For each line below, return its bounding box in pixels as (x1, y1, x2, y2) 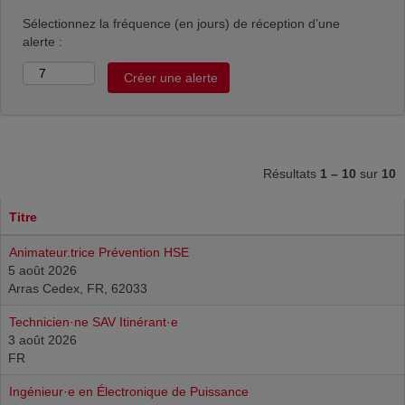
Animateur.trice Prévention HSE (9, 245, 189, 259)
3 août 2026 (8, 333, 77, 347)
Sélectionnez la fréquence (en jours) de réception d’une (23, 16, 340, 31)
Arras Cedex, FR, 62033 (8, 281, 147, 296)
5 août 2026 (8, 263, 77, 278)
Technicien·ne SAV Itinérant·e (9, 315, 178, 329)
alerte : (23, 34, 62, 49)
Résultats (263, 166, 320, 181)
